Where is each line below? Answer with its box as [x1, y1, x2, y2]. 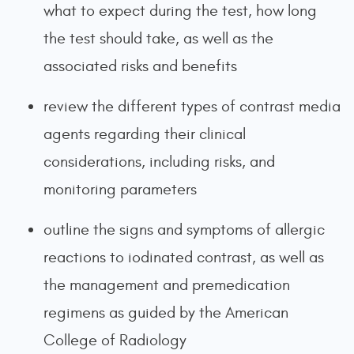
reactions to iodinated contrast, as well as [43, 248, 324, 266]
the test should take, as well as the [43, 29, 273, 47]
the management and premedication [43, 276, 290, 294]
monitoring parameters [43, 180, 197, 198]
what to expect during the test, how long [43, 2, 317, 20]
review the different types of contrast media [43, 97, 341, 115]
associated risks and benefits [43, 57, 237, 75]
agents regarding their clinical [43, 125, 246, 143]
